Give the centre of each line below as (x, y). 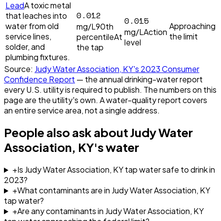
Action (155, 32)
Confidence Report (39, 79)
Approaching (192, 26)
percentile (95, 37)
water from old (32, 26)
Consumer (180, 69)
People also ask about (67, 132)
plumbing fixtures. (38, 57)
